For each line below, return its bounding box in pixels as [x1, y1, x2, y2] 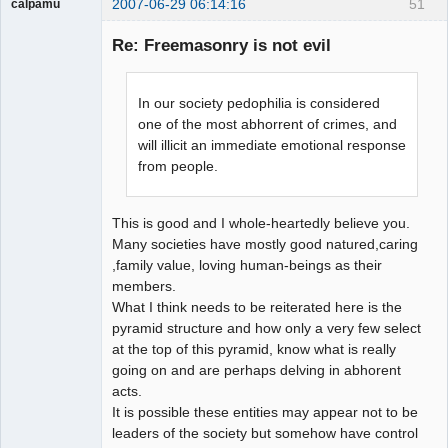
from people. [138, 157, 219, 174]
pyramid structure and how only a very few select [112, 319, 421, 336]
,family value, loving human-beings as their [112, 256, 382, 273]
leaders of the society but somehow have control [112, 424, 418, 441]
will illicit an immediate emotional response [138, 136, 407, 153]
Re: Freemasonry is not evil [112, 35, 331, 56]
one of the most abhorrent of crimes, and [138, 115, 398, 132]
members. [112, 277, 176, 294]
